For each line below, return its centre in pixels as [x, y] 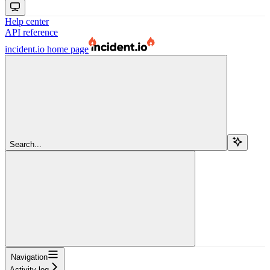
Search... [26, 144]
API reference [31, 32]
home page [67, 49]
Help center [27, 21]
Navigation [29, 257]
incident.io [25, 49]
